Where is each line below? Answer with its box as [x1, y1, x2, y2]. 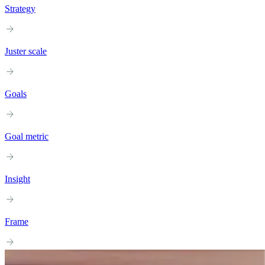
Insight [5, 174, 30, 185]
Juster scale [5, 46, 47, 57]
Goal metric [5, 131, 49, 142]
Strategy [5, 4, 35, 14]
